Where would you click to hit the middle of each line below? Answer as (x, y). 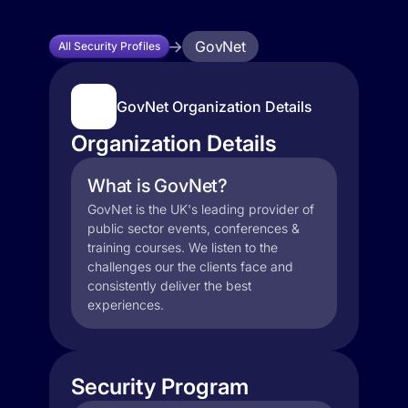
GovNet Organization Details (214, 107)
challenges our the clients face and (190, 266)
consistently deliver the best (169, 286)
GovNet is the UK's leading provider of (201, 209)
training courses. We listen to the (183, 247)
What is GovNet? (158, 186)
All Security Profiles (109, 46)
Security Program (160, 387)
